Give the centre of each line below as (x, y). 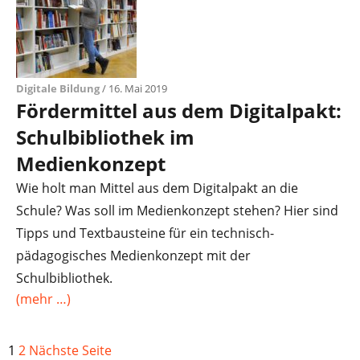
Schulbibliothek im (105, 137)
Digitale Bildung (58, 88)
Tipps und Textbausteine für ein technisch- (145, 233)
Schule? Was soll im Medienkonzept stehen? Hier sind (177, 211)
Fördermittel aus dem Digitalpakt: (179, 110)
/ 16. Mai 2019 (133, 88)
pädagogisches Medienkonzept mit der (133, 256)
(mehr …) (43, 299)
